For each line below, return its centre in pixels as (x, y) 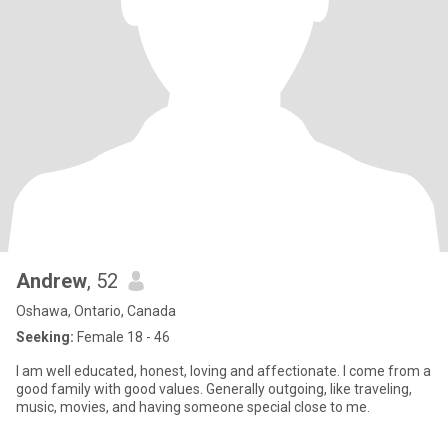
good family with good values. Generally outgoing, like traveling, (111, 389)
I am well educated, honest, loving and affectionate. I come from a (179, 371)
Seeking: (45, 337)
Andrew (51, 281)
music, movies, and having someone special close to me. (193, 407)
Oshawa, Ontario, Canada (96, 311)
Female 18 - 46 (122, 337)
